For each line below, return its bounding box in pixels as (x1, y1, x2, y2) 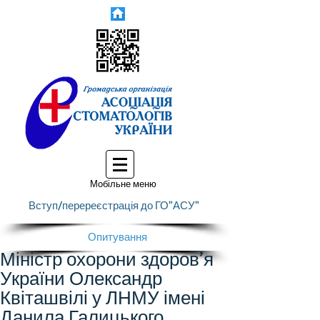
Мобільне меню (90, 179, 156, 190)
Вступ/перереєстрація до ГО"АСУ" (28, 199, 199, 212)
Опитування (88, 231, 147, 244)
